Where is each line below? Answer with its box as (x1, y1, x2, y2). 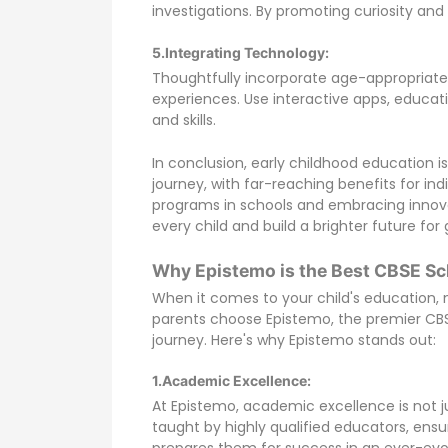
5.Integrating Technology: (152, 43, 329, 61)
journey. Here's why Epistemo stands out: (152, 329, 436, 350)
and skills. (152, 109, 216, 130)
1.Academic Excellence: (152, 371, 311, 389)
